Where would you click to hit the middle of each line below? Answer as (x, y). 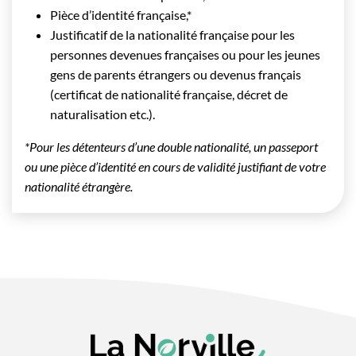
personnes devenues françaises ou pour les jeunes (185, 55)
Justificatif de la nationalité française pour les (172, 35)
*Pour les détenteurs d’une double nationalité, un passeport (171, 147)
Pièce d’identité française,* (121, 15)
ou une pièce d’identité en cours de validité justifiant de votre (175, 167)
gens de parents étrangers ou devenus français (176, 75)
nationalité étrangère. (79, 187)
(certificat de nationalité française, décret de (169, 95)
